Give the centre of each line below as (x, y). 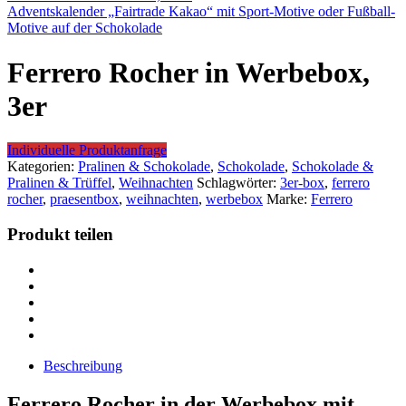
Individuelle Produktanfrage (87, 150)
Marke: (289, 199)
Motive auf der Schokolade (85, 28)
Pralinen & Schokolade (144, 167)
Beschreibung (83, 365)
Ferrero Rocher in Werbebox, (188, 72)
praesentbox (84, 199)
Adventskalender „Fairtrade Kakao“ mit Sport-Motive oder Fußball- (201, 12)
